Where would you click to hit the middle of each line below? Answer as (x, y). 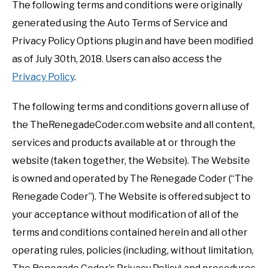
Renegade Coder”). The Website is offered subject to (131, 196)
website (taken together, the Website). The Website (131, 160)
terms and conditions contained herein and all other (130, 232)
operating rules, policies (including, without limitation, (133, 250)
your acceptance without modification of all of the (125, 214)
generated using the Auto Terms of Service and (120, 23)
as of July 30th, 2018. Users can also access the (117, 59)
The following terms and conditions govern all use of (131, 106)
